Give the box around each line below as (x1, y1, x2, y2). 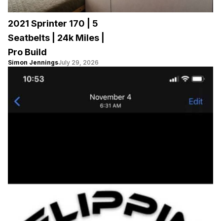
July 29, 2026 (58, 58, 99, 66)
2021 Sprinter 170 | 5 (8, 18, 98, 29)
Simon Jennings (8, 58, 58, 66)
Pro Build (8, 46, 47, 57)
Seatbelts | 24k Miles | (8, 32, 105, 43)
